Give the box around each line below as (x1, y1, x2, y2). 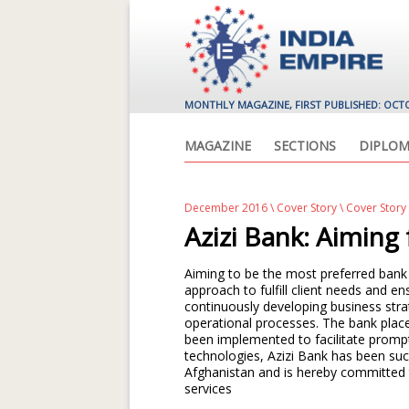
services (184, 380, 232, 397)
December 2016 (184, 200, 267, 215)
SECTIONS (274, 137, 336, 154)
